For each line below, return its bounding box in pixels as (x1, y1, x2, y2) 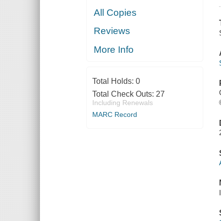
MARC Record (92, 110, 137, 118)
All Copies (94, 7, 137, 18)
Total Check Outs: (92, 89, 156, 98)
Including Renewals (92, 98, 153, 107)
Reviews (94, 26, 131, 37)
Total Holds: (92, 76, 136, 85)
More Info (94, 44, 134, 55)
